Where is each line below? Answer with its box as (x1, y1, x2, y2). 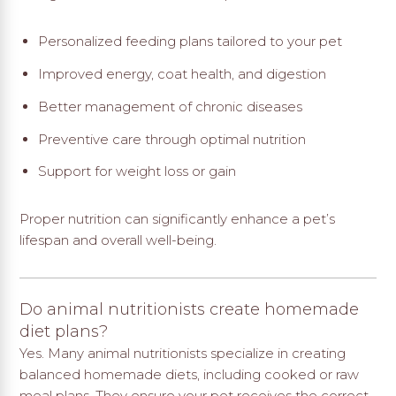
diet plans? (19, 321, 109, 341)
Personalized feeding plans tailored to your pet (37, 33, 342, 50)
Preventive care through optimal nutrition (37, 130, 306, 148)
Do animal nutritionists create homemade (19, 299, 360, 319)
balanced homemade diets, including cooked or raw (19, 365, 360, 383)
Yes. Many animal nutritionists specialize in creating (19, 344, 346, 362)
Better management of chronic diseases (37, 97, 302, 115)
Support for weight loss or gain (37, 163, 236, 180)
